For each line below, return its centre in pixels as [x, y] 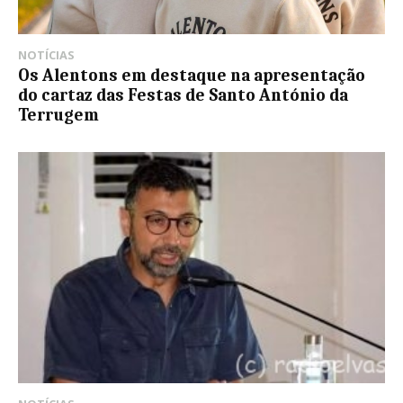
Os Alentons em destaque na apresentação [192, 75]
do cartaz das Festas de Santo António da [183, 95]
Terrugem [58, 115]
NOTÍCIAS [46, 54]
